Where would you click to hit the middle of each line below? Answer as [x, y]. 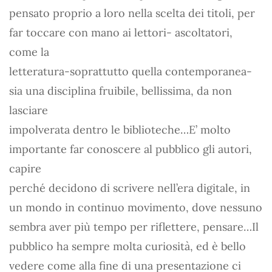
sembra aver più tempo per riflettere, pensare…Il [134, 226]
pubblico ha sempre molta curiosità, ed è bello [127, 246]
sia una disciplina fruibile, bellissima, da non [121, 90]
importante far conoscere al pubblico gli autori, [131, 149]
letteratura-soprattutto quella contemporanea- [131, 71]
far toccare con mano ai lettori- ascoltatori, [121, 32]
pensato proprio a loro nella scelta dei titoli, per [132, 13]
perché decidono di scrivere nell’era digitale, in [130, 188]
